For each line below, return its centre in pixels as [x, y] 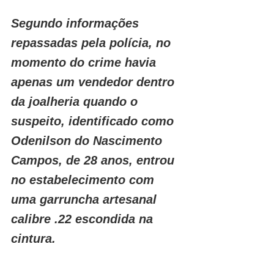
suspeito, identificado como [94, 121]
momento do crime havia [85, 62]
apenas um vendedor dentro [94, 82]
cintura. [33, 239]
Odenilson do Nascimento [88, 141]
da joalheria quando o [76, 102]
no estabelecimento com [84, 180]
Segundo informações [77, 23]
